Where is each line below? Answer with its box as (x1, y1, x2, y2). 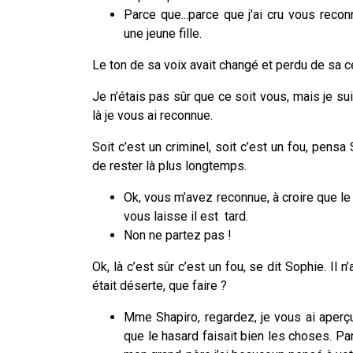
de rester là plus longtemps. (92, 158, 247, 173)
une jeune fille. (124, 25, 205, 41)
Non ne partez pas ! (124, 227, 235, 243)
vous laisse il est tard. (124, 208, 248, 224)
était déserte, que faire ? (92, 277, 227, 293)
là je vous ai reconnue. (92, 107, 213, 123)
